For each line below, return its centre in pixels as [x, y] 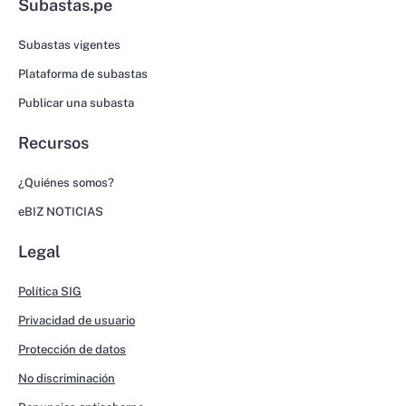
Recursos [53, 143]
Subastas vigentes [69, 45]
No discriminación [67, 379]
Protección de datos [72, 350]
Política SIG [50, 292]
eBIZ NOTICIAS [61, 212]
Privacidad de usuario [77, 321]
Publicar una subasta [76, 103]
